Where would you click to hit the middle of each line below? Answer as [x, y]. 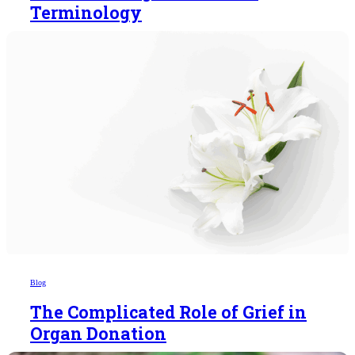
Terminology [86, 13]
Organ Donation [98, 334]
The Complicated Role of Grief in [168, 313]
